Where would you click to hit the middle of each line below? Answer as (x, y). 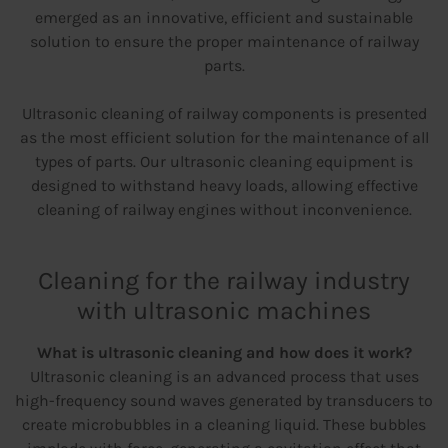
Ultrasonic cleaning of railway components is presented (224, 114)
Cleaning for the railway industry (224, 281)
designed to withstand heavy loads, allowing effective (224, 186)
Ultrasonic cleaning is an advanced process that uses (224, 377)
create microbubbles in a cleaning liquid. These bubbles (224, 425)
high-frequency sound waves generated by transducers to (224, 401)
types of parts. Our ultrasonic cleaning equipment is (224, 162)
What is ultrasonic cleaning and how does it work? (224, 353)
